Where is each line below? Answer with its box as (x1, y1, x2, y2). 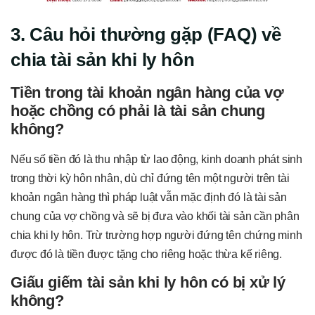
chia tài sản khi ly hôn (11, 49, 195, 71)
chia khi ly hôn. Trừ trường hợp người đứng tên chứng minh (11, 229, 302, 242)
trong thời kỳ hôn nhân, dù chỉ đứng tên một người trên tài (11, 172, 290, 185)
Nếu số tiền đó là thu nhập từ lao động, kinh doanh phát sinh (11, 153, 302, 166)
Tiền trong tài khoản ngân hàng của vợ (11, 84, 284, 102)
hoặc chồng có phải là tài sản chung (11, 102, 265, 120)
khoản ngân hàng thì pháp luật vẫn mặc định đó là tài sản (11, 191, 287, 204)
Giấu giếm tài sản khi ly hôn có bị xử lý (11, 274, 285, 292)
